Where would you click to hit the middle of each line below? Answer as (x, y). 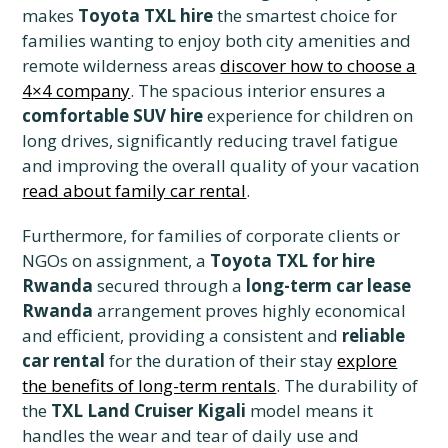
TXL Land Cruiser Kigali (149, 411)
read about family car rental (134, 191)
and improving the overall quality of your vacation (221, 166)
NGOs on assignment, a (116, 261)
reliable (374, 336)
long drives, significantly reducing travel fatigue (210, 141)
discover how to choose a (318, 66)
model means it (310, 411)
